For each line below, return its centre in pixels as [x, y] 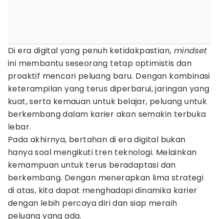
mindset [190, 51]
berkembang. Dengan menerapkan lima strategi [106, 178]
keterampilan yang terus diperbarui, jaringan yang [109, 89]
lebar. [20, 127]
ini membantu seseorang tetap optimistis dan [100, 63]
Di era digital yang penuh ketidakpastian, [91, 51]
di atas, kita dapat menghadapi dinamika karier [103, 190]
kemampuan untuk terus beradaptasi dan [92, 165]
